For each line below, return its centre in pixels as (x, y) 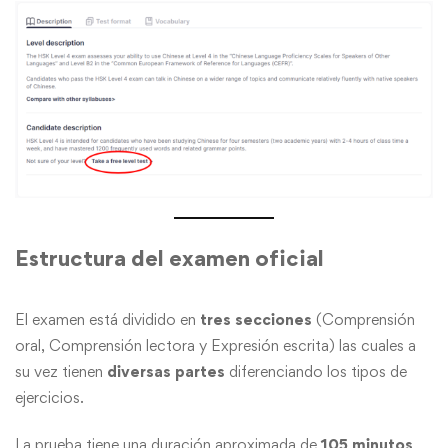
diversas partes (166, 372)
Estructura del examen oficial (169, 258)
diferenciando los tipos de (316, 372)
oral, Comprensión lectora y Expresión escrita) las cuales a (215, 346)
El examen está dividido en (107, 320)
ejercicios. (49, 398)
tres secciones (256, 320)
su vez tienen (61, 372)
